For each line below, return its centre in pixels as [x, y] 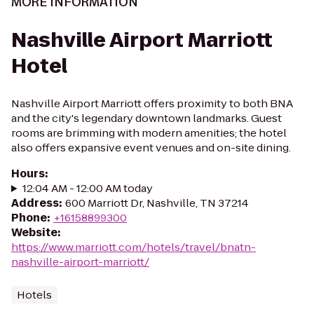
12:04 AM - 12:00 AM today [87, 188]
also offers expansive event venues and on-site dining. [151, 148]
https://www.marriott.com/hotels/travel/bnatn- [134, 247]
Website [34, 232]
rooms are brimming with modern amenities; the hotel [149, 133]
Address [35, 203]
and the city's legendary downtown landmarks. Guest [146, 118]
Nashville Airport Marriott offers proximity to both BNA [152, 103]
